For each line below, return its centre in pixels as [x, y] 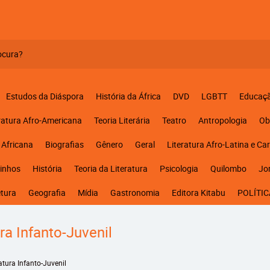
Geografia [47, 193]
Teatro [174, 120]
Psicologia [179, 168]
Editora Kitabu [198, 193]
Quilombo [228, 168]
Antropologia [222, 120]
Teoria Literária [122, 120]
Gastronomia [135, 193]
